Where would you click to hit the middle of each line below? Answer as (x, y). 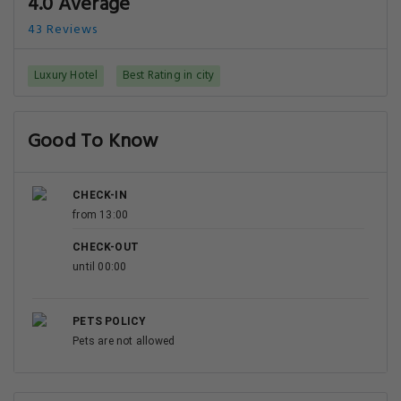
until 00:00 (100, 267)
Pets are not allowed (124, 341)
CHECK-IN (100, 195)
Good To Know (93, 142)
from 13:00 (101, 215)
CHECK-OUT (106, 247)
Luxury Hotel (66, 76)
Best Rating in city (168, 76)
